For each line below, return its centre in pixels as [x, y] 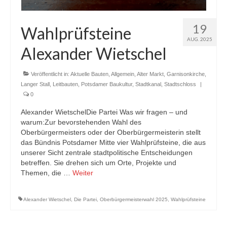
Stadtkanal [148, 84]
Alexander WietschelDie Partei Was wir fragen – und [104, 112]
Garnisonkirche [186, 74]
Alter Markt [150, 74]
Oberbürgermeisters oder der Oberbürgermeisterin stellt [111, 132]
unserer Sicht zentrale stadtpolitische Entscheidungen [107, 153]
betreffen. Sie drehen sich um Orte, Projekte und [99, 163]
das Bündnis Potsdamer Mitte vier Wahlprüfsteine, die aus [113, 142]
